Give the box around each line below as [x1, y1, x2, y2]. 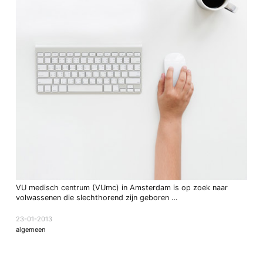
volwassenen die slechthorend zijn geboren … [15, 193, 177, 202]
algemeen [15, 225, 46, 234]
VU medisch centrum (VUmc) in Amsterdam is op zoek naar [15, 183, 228, 192]
